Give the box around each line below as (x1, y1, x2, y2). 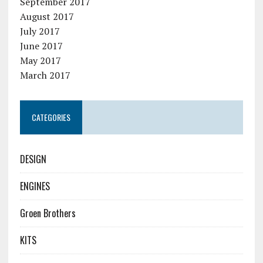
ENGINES (19, 179, 50, 194)
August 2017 (19, 10, 74, 23)
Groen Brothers (19, 206, 76, 221)
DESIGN (19, 152, 46, 167)
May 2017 (19, 54, 61, 68)
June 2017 (19, 39, 63, 53)
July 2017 (19, 25, 60, 38)
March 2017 (19, 69, 70, 82)
